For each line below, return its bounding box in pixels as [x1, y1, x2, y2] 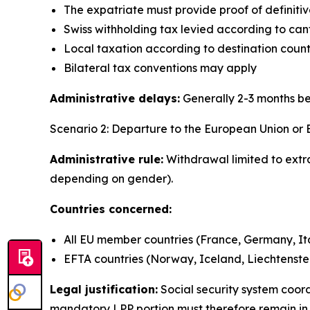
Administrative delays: [50, 91, 180, 106]
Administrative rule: [50, 152, 163, 167]
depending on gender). [50, 172, 173, 186]
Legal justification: [50, 282, 158, 297]
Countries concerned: [50, 202, 172, 217]
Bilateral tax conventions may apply [64, 61, 257, 75]
